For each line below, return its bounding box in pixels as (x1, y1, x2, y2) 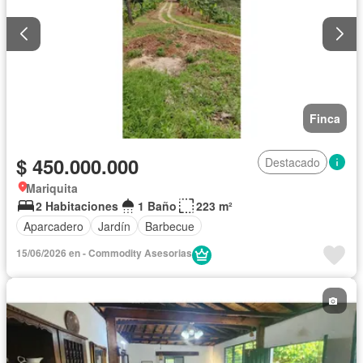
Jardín (98, 217, 130, 234)
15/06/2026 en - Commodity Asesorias (16, 246, 192, 261)
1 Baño (138, 198, 177, 215)
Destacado (265, 154, 320, 171)
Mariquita (26, 180, 78, 197)
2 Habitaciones (36, 198, 118, 215)
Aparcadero (23, 217, 83, 234)
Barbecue (145, 217, 194, 234)
